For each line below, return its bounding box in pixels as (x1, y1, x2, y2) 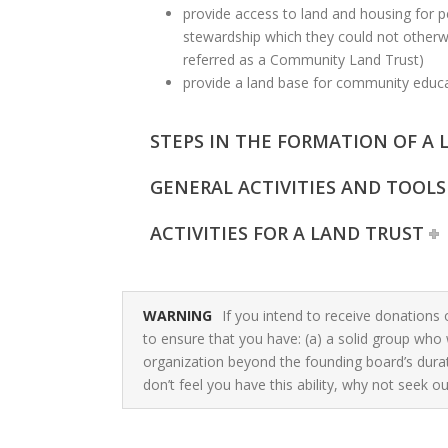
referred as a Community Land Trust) (182, 50, 424, 69)
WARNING (143, 306, 212, 325)
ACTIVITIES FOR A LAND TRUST (150, 221, 424, 245)
